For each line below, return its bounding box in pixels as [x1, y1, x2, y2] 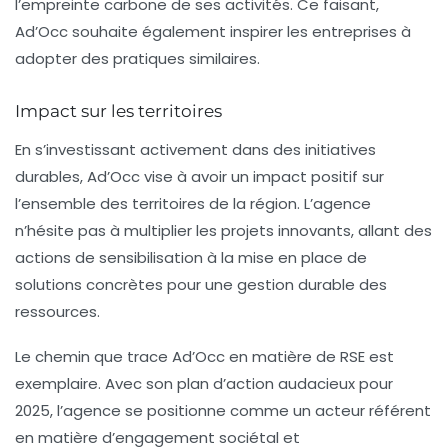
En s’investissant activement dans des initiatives [15, 138, 376, 160]
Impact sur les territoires [15, 100, 222, 121]
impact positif [253, 165, 358, 187]
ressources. [15, 300, 100, 322]
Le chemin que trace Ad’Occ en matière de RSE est [15, 345, 394, 367]
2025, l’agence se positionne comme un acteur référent [15, 399, 431, 421]
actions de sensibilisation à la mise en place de [15, 246, 367, 268]
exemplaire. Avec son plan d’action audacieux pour [15, 372, 393, 394]
